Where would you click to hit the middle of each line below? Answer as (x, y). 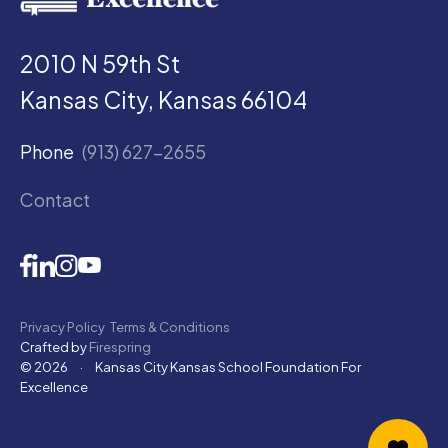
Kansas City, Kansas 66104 (163, 99)
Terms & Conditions (170, 326)
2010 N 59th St (100, 63)
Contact (55, 199)
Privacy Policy (62, 326)
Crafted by (54, 346)
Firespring (120, 346)
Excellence (54, 386)
